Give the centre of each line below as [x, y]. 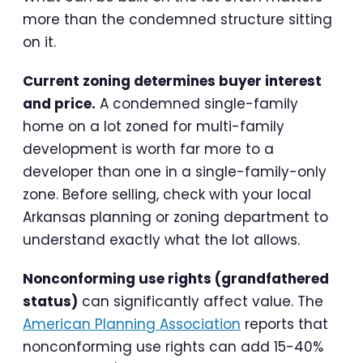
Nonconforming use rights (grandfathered [176, 279]
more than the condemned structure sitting [177, 20]
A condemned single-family [197, 104]
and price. [59, 104]
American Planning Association [132, 325]
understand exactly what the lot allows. [161, 240]
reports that [284, 325]
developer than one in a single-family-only [175, 172]
